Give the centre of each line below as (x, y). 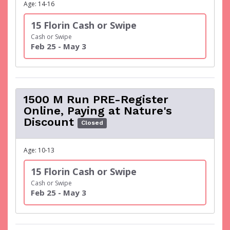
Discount (49, 122)
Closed (92, 123)
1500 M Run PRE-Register (96, 99)
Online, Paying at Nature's (98, 111)
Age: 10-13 (39, 150)
